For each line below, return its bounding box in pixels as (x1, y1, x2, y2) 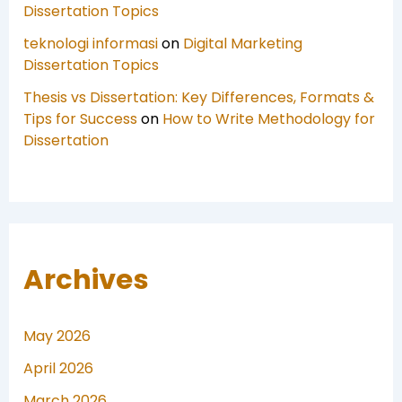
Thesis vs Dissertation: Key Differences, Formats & (22, 87, 374, 109)
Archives (22, 260, 149, 300)
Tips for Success (22, 109, 137, 130)
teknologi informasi (22, 33, 158, 55)
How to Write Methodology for (162, 109, 375, 130)
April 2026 (22, 358, 93, 380)
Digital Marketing (182, 33, 302, 55)
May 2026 (22, 326, 91, 347)
